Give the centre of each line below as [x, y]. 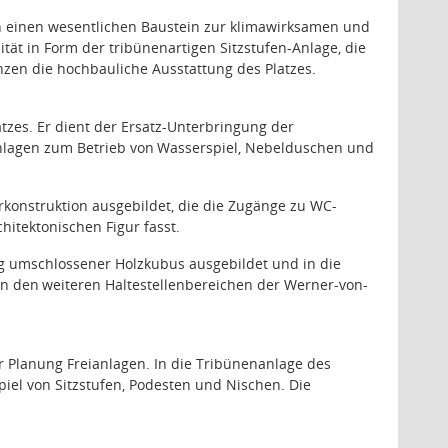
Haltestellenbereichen [179, 284]
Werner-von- [325, 284]
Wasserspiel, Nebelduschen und [266, 147]
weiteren [72, 284]
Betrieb [102, 147]
